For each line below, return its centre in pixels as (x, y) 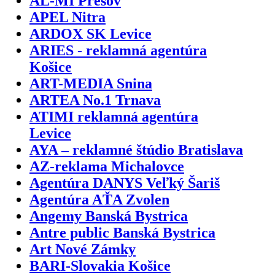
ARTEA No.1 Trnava (95, 100)
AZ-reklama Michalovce (107, 166)
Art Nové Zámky (83, 249)
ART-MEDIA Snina (91, 83)
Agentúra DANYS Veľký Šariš (125, 183)
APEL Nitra (68, 17)
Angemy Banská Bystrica (109, 216)
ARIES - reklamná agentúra (118, 50)
